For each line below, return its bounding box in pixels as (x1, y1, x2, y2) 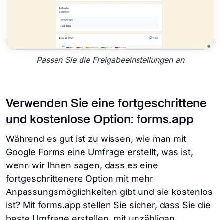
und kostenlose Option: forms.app (6, 114, 193, 126)
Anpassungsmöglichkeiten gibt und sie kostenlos (6, 187, 213, 197)
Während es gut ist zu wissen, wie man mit (6, 134, 186, 144)
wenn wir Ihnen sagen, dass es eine (6, 160, 158, 171)
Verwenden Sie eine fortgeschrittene (6, 98, 207, 110)
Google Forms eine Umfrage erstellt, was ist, (6, 147, 193, 158)
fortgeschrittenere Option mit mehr (6, 173, 153, 184)
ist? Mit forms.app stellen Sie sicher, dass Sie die (6, 200, 211, 211)
